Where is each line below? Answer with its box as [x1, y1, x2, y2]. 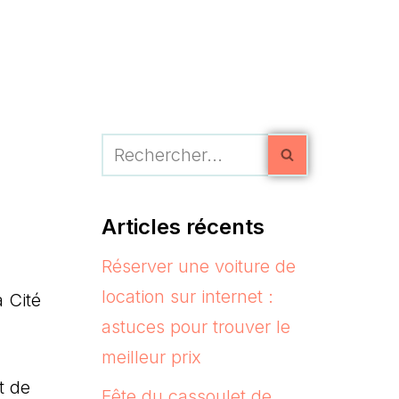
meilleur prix [101, 346, 201, 368]
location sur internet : [101, 285, 273, 307]
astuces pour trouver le [101, 315, 290, 338]
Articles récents [101, 213, 265, 240]
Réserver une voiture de [101, 255, 296, 277]
